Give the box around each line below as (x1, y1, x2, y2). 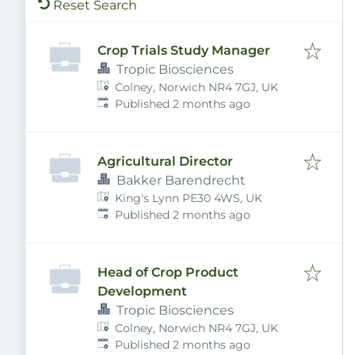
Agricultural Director (97, 154, 233, 169)
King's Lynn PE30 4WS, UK (115, 191, 263, 205)
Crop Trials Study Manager (97, 43, 270, 58)
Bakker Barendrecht (116, 173, 246, 188)
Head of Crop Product (97, 265, 239, 280)
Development (97, 284, 187, 299)
